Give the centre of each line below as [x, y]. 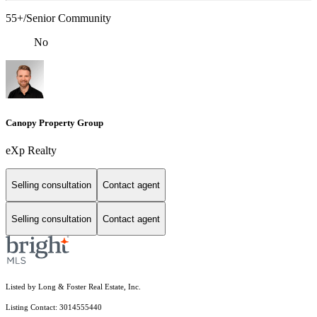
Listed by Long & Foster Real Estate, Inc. [73, 287]
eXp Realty [31, 150]
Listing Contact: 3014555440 [55, 308]
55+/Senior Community [58, 18]
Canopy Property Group [54, 122]
